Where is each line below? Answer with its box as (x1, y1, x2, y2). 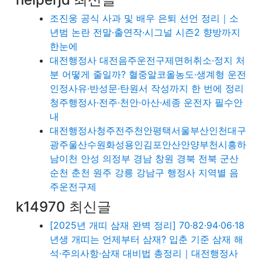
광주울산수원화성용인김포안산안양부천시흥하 (50, 139, 246, 151)
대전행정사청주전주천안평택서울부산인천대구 (50, 125, 246, 137)
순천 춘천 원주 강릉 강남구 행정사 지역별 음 (50, 167, 239, 179)
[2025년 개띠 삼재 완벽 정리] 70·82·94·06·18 (50, 219, 244, 232)
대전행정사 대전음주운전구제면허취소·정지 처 (50, 54, 245, 67)
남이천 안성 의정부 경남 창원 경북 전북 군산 (50, 153, 239, 165)
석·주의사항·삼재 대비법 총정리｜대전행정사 (50, 247, 238, 260)
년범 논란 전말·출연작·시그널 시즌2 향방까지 (50, 26, 240, 39)
